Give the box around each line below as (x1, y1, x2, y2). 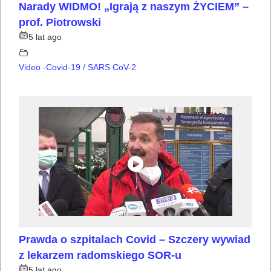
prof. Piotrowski (19, 16, 101, 28)
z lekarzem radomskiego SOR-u (19, 249, 181, 261)
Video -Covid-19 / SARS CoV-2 (19, 62, 136, 72)
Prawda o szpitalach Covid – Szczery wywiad (19, 233, 250, 246)
